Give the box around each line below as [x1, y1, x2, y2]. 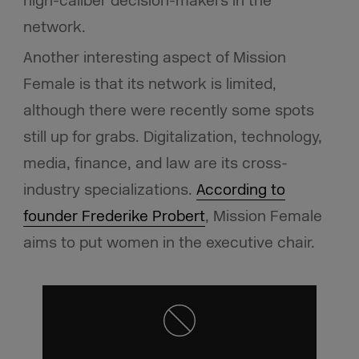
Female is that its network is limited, [22, 75, 276, 95]
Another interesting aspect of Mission [22, 48, 286, 68]
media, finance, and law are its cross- [22, 154, 288, 174]
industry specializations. [22, 180, 196, 200]
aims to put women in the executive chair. [22, 233, 315, 253]
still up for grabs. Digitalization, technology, [22, 127, 322, 147]
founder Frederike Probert [22, 207, 205, 227]
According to [196, 180, 285, 200]
